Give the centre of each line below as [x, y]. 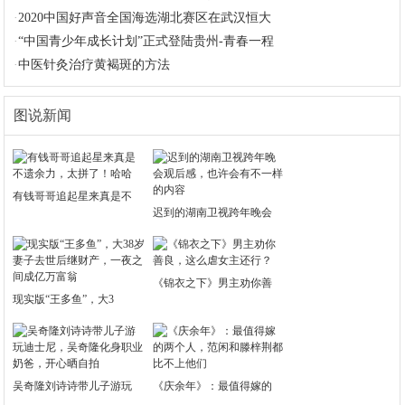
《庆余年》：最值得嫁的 [213, 386]
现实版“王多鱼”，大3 [64, 299]
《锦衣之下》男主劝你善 [213, 283]
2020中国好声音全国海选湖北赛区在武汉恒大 [145, 18]
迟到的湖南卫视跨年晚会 [213, 212]
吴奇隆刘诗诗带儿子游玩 [73, 386]
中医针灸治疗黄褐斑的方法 [94, 65]
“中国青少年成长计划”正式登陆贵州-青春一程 [146, 41]
